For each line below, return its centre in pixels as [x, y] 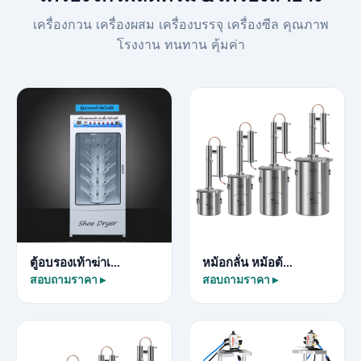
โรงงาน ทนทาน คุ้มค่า [180, 44]
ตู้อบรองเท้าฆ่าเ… [75, 262]
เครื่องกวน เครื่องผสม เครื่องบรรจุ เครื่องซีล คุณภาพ [180, 24]
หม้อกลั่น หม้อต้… [247, 262]
